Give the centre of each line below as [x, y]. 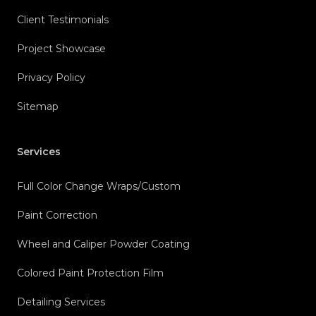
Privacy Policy [51, 78]
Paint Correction [57, 215]
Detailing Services [61, 302]
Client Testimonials [63, 20]
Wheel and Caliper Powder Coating [103, 244]
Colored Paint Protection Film [90, 273]
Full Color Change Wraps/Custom [99, 187]
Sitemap [38, 107]
